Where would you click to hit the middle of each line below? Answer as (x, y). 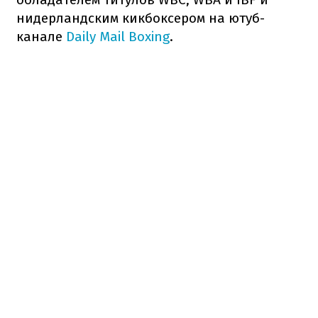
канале (39, 36)
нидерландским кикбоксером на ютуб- (141, 18)
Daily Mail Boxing (116, 36)
